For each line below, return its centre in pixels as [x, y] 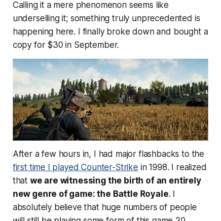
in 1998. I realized [172, 167]
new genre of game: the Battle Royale [91, 194]
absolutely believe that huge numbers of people [105, 207]
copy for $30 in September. [66, 45]
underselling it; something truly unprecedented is [106, 18]
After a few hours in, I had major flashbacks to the [109, 154]
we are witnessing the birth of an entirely [115, 181]
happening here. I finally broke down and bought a [110, 32]
